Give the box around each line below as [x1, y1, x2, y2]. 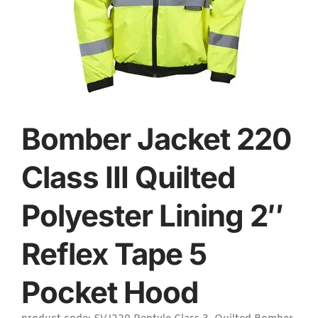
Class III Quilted [21, 158, 235, 195]
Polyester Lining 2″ [21, 197, 283, 234]
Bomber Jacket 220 [21, 120, 291, 157]
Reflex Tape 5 [21, 235, 207, 272]
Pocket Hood [21, 273, 198, 310]
